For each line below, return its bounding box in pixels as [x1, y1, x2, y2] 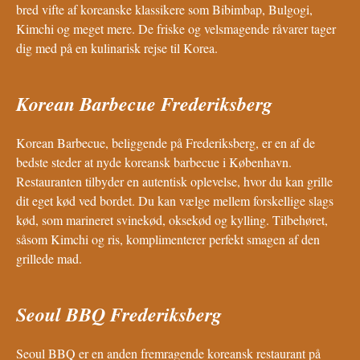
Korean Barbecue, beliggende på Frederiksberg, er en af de [16, 134, 315, 152]
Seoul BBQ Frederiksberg [16, 301, 222, 329]
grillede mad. [16, 250, 82, 268]
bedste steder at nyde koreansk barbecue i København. [16, 153, 292, 171]
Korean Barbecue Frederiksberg [16, 90, 272, 118]
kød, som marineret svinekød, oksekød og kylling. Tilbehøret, [16, 211, 328, 229]
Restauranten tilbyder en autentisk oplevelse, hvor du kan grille [16, 173, 333, 190]
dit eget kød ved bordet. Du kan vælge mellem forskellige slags [16, 192, 333, 210]
